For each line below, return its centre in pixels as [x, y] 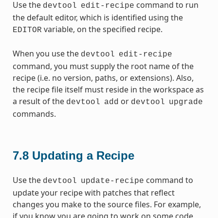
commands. [34, 114]
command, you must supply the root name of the [103, 66]
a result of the [39, 101]
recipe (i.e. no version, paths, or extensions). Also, [103, 78]
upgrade [186, 102]
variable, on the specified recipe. [102, 29]
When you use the [46, 53]
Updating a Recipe [83, 155]
